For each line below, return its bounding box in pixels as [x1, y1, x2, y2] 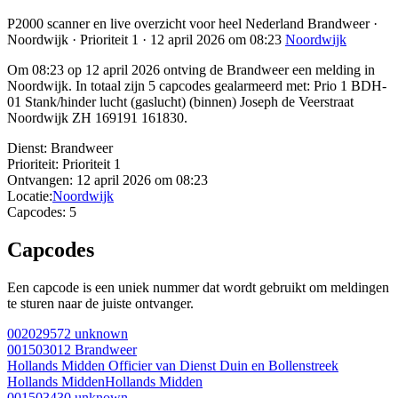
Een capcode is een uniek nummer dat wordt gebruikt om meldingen [7, 280, 389, 296]
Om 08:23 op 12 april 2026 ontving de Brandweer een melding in [7, 62, 375, 78]
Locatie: [7, 188, 52, 204]
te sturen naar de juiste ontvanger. [7, 296, 194, 312]
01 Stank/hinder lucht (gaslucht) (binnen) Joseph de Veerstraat [7, 94, 354, 110]
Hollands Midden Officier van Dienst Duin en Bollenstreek [7, 358, 338, 374]
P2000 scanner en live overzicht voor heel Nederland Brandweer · [7, 16, 378, 32]
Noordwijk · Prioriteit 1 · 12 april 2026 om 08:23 [7, 32, 285, 48]
